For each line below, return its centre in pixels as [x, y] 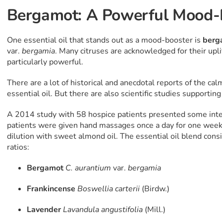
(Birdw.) [155, 189]
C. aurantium [88, 168]
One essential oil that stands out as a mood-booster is [105, 40]
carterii [128, 189]
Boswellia [95, 189]
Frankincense [51, 189]
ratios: [18, 147]
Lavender [44, 210]
